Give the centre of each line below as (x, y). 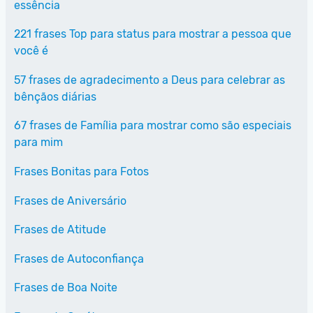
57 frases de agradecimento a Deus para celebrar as (150, 80)
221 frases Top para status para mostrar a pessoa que (153, 34)
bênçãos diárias (55, 96)
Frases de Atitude (60, 230)
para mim (38, 143)
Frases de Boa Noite (66, 288)
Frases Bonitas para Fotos (81, 172)
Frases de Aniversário (70, 201)
